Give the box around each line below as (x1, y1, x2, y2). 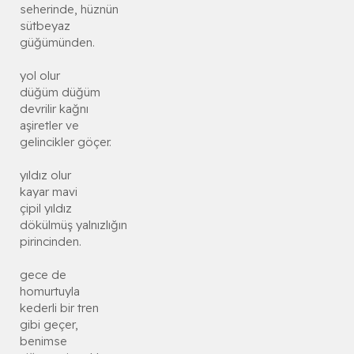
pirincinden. (20, 234, 81, 250)
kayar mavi (20, 184, 77, 200)
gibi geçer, (20, 317, 78, 333)
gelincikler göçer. (20, 134, 111, 150)
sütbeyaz (20, 18, 70, 34)
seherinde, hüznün (20, 2, 119, 17)
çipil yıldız (20, 201, 72, 217)
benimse (20, 333, 67, 349)
